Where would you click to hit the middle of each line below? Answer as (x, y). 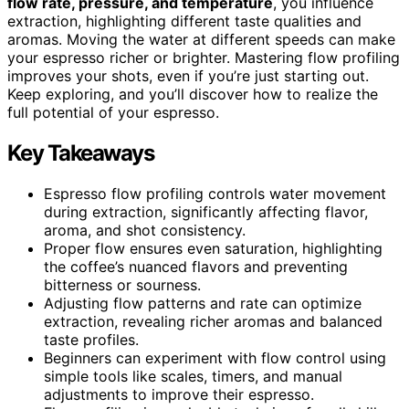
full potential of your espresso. (113, 112)
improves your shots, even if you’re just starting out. (188, 75)
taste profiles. (91, 339)
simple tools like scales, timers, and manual (193, 376)
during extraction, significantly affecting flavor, (206, 211)
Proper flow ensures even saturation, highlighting (213, 248)
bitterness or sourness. (122, 284)
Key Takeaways (81, 152)
